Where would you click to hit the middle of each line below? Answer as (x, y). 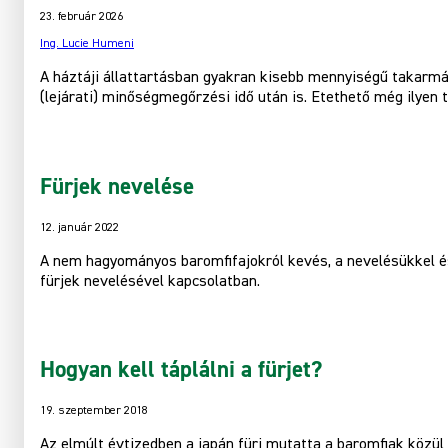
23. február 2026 (81, 17)
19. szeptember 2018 (94, 410)
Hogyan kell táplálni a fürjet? (181, 370)
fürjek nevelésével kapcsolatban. (150, 281)
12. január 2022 (79, 227)
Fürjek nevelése (117, 186)
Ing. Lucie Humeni (87, 44)
